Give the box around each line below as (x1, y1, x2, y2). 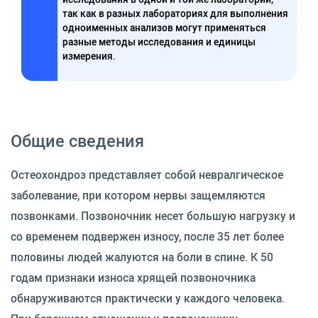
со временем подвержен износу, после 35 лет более (11, 229, 284, 244)
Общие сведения (11, 129, 144, 152)
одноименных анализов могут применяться (62, 21, 267, 34)
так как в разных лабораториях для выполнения (62, 7, 289, 20)
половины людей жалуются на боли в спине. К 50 (11, 249, 273, 265)
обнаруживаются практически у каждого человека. (11, 290, 285, 306)
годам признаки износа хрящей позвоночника (11, 270, 256, 285)
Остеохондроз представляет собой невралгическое (11, 167, 283, 182)
